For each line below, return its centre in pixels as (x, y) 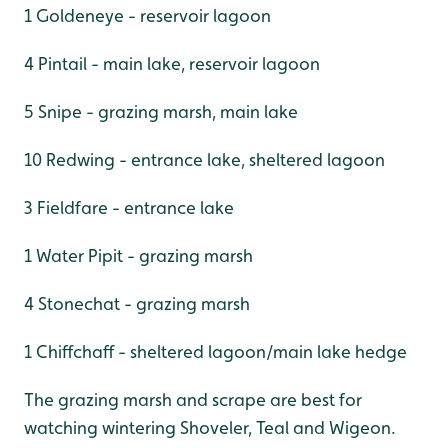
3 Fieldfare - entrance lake (129, 207)
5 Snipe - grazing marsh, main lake (161, 111)
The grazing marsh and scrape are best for (193, 399)
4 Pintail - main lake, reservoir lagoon (172, 63)
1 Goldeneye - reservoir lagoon (147, 15)
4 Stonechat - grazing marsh (137, 303)
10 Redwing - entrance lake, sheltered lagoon (204, 159)
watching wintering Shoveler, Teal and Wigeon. (210, 427)
